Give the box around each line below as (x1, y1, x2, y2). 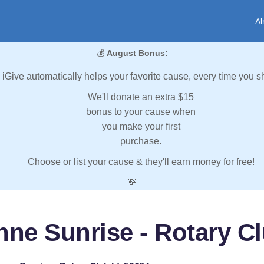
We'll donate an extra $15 (88, 92, 194, 103)
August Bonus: (106, 48, 168, 58)
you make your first (101, 121, 180, 132)
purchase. (120, 136, 161, 147)
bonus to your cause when (86, 107, 196, 117)
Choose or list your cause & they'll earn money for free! (27, 157, 255, 167)
